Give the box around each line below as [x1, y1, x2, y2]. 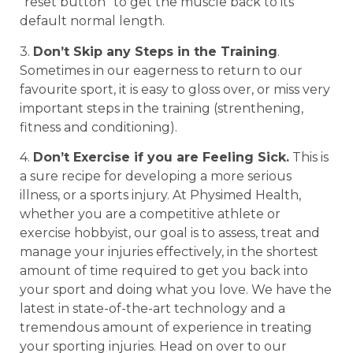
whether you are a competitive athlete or [20, 206, 281, 221]
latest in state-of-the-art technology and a [20, 300, 285, 316]
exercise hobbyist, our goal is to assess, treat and [20, 225, 320, 240]
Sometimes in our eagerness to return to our [20, 62, 303, 78]
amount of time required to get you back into [20, 262, 308, 278]
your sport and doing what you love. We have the [20, 281, 332, 297]
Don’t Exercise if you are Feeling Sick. [33, 149, 289, 165]
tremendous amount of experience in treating [20, 319, 312, 335]
